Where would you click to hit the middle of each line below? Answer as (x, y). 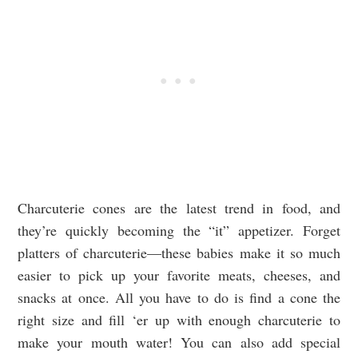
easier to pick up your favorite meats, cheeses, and (179, 275)
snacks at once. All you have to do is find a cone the (179, 298)
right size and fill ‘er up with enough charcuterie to (179, 320)
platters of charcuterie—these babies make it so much (179, 253)
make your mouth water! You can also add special (179, 342)
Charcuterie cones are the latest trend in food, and (179, 208)
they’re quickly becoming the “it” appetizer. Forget (179, 231)
